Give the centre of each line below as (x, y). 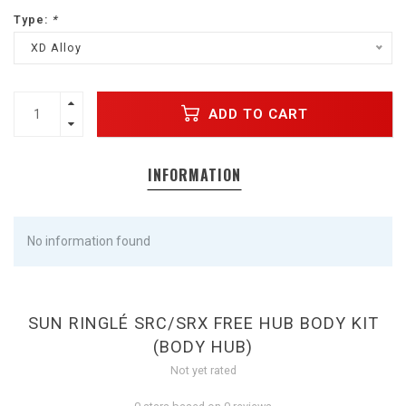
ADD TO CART (256, 114)
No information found (89, 242)
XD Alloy (56, 48)
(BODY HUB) (203, 347)
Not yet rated (203, 371)
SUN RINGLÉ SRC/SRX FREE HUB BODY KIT (203, 324)
